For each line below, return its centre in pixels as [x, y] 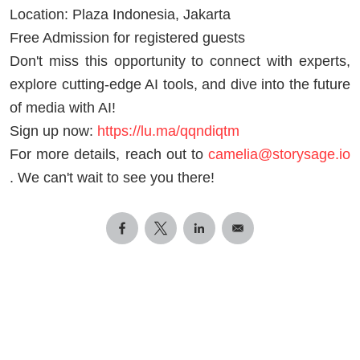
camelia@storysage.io [279, 154]
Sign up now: [53, 131]
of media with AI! [63, 107]
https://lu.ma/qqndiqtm [168, 131]
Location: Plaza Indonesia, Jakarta [120, 14]
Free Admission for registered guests [127, 37]
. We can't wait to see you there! [112, 177]
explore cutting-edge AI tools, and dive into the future [180, 84]
